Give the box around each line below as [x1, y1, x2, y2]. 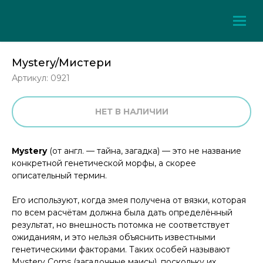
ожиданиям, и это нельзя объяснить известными [12, 232, 215, 243]
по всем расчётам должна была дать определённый [12, 207, 232, 218]
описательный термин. [12, 170, 107, 181]
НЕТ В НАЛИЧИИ [95, 106, 168, 117]
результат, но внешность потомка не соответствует [12, 220, 230, 231]
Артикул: [12, 73, 50, 83]
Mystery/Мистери [12, 56, 112, 69]
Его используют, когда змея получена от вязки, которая [12, 195, 246, 206]
